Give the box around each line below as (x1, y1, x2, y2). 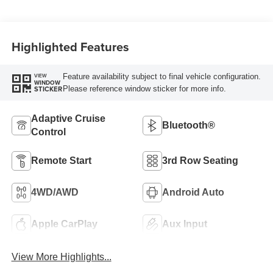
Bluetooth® (162, 119, 215, 130)
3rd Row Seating (162, 155, 238, 166)
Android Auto (162, 186, 224, 197)
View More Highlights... (11, 252, 112, 263)
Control (30, 126, 66, 137)
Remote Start (30, 155, 91, 166)
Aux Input (162, 218, 207, 229)
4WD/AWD (30, 186, 79, 197)
